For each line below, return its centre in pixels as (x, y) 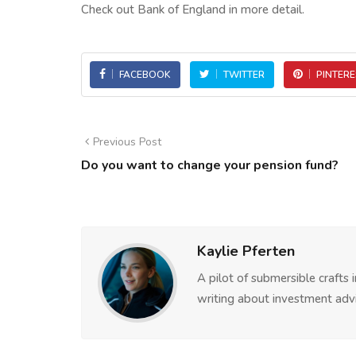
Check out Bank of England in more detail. (193, 10)
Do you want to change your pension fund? (210, 165)
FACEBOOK (145, 75)
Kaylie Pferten (246, 251)
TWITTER (244, 75)
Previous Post (127, 142)
